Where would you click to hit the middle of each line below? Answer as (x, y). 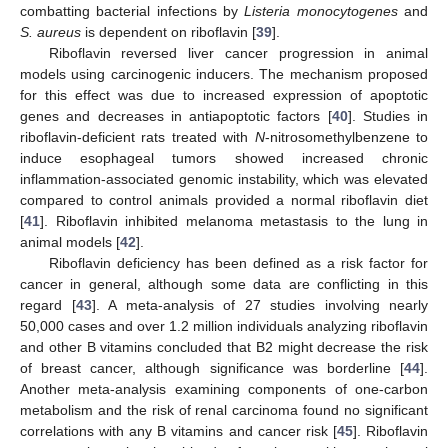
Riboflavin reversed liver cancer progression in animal (238, 53)
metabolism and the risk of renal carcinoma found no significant (224, 410)
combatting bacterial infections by (132, 11)
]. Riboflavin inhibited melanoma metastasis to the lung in (234, 221)
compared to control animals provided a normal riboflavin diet (224, 200)
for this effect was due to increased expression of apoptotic (224, 95)
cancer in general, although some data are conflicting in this (224, 284)
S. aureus (50, 32)
